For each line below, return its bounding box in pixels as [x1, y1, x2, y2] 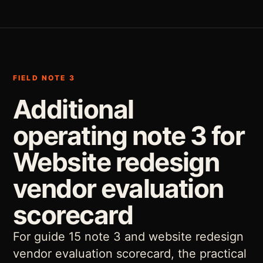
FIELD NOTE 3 [13, 73, 75, 82]
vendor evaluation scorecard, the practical [13, 247, 247, 261]
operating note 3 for [13, 120, 245, 151]
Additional [13, 93, 134, 125]
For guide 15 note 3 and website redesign [13, 230, 244, 244]
